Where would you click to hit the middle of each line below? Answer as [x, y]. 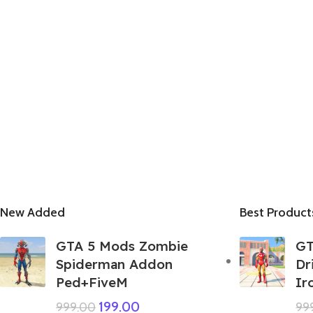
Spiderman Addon [114, 264]
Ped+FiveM [92, 282]
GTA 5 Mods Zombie [122, 246]
